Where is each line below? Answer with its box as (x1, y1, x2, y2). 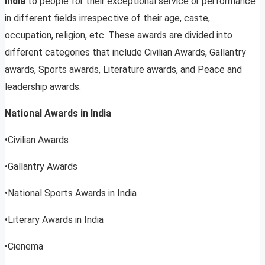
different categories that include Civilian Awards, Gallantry (5, 47, 246, 59)
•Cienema (5, 241, 43, 253)
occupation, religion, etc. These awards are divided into (5, 30, 232, 41)
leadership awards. (5, 81, 81, 93)
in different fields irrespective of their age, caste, (5, 12, 210, 24)
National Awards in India (5, 108, 111, 119)
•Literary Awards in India (5, 214, 104, 226)
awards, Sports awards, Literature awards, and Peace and (5, 64, 242, 76)
